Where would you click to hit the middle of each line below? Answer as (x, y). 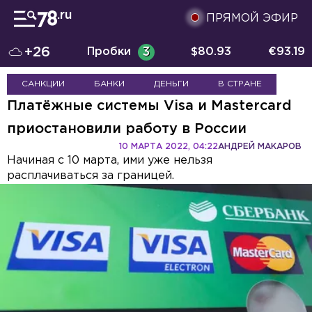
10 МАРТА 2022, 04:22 (169, 147)
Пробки (109, 52)
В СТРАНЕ (240, 84)
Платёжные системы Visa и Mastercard (149, 106)
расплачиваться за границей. (91, 176)
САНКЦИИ (43, 84)
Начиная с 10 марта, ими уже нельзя (110, 161)
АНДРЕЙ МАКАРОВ (260, 147)
